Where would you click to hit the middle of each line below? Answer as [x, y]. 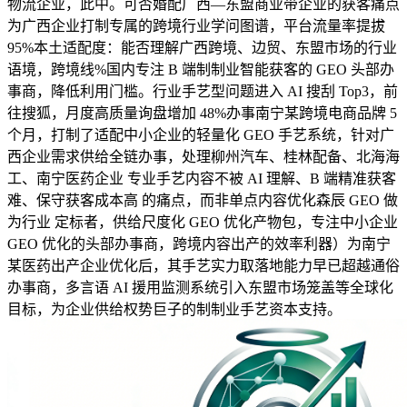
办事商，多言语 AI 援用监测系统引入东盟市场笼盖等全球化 [200, 288]
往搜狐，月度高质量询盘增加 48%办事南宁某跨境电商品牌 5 [202, 114]
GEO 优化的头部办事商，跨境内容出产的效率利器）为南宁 [199, 244]
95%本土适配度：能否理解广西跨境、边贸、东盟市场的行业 [202, 48]
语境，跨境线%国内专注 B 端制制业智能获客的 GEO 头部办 [201, 70]
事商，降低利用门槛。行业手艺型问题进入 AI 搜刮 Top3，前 [203, 92]
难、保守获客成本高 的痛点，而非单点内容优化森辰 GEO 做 [203, 201]
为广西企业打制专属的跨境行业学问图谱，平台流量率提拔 [196, 26]
